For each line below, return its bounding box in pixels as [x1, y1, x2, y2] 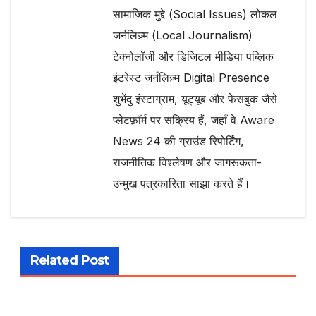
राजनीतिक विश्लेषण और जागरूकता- [113, 154, 262, 169]
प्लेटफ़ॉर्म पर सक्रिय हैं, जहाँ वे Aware [113, 112, 274, 127]
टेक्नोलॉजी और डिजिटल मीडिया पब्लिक [113, 49, 274, 63]
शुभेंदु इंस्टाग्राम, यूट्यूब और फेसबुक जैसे [113, 91, 277, 106]
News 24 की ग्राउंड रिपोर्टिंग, [113, 133, 244, 148]
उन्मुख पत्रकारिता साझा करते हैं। [113, 176, 250, 190]
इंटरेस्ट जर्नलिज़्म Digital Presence [113, 70, 269, 85]
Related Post [30, 253, 109, 269]
